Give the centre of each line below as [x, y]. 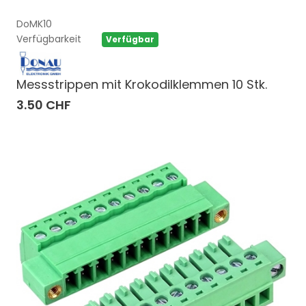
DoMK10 [34, 24]
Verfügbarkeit [49, 39]
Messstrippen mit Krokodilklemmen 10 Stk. [142, 85]
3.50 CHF [44, 105]
